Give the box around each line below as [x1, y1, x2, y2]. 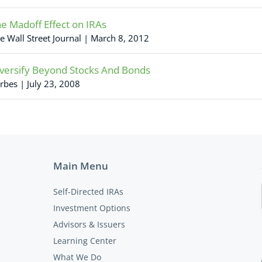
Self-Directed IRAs [53, 186, 123, 197]
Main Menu [53, 159, 108, 173]
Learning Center [53, 235, 116, 246]
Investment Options [53, 202, 130, 213]
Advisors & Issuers [53, 219, 125, 230]
